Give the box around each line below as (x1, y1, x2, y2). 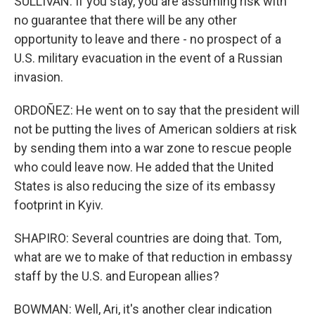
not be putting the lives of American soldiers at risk (14, 122, 297, 136)
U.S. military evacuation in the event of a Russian (14, 51, 283, 65)
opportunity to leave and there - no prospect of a (14, 32, 281, 46)
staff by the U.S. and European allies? (14, 269, 219, 283)
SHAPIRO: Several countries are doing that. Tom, (14, 231, 281, 245)
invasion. (14, 70, 63, 84)
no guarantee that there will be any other (14, 13, 237, 27)
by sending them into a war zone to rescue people (14, 141, 292, 155)
